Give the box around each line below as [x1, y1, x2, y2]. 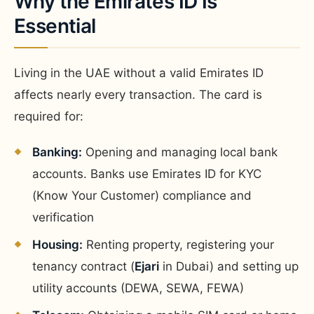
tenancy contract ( [32, 259, 135, 273]
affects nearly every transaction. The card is [14, 87, 262, 102]
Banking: [32, 144, 82, 159]
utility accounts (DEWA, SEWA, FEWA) [32, 280, 244, 295]
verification [32, 210, 94, 224]
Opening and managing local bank [82, 144, 278, 159]
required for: [14, 109, 83, 123]
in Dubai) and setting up [159, 259, 299, 273]
